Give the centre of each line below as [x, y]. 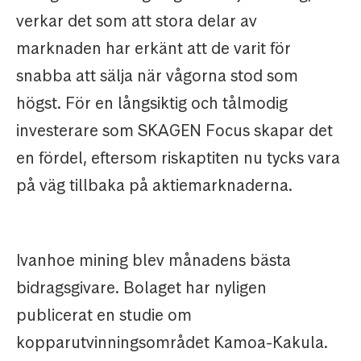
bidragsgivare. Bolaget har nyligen [141, 288]
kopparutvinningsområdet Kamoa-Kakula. [172, 343]
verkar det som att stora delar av [137, 21]
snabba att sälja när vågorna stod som [157, 76]
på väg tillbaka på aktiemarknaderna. [154, 186]
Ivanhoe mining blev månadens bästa [154, 261]
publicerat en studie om [104, 315]
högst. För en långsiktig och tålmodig [152, 104]
